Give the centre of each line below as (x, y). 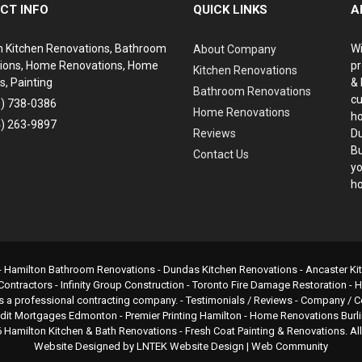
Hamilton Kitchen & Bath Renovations (90, 331)
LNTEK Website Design (190, 346)
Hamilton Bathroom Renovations (79, 269)
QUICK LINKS (230, 10)
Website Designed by (85, 346)
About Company (235, 49)
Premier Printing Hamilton (183, 316)
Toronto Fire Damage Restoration (269, 285)
